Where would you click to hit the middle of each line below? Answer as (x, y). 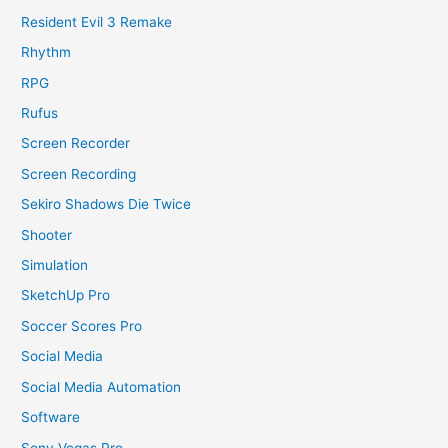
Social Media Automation (101, 386)
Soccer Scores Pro (82, 325)
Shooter (47, 234)
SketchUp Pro (66, 295)
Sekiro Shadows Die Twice (106, 204)
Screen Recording (79, 173)
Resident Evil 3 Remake (97, 21)
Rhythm (46, 52)
